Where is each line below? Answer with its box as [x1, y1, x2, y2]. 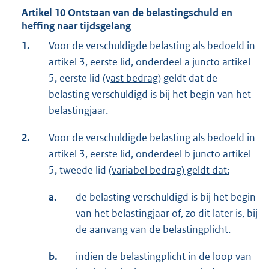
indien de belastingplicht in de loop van [76, 250, 252, 264]
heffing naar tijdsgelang [22, 19, 131, 33]
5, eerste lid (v [49, 71, 110, 85]
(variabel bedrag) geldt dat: [109, 163, 229, 177]
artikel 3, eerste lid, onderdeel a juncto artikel [49, 55, 250, 69]
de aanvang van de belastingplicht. [76, 223, 231, 237]
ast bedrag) [110, 71, 161, 85]
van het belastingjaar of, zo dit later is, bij [76, 207, 258, 220]
